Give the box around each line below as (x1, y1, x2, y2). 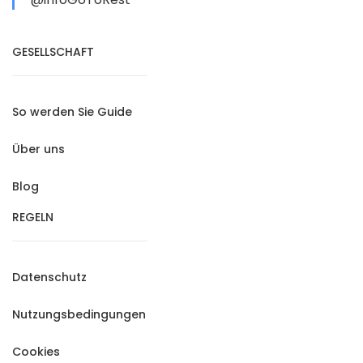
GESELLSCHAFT (12, 44, 94, 60)
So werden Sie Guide (12, 104, 132, 120)
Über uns (12, 141, 65, 157)
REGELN (12, 209, 53, 225)
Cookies (12, 344, 60, 360)
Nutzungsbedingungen (12, 306, 146, 322)
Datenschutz (12, 269, 87, 285)
